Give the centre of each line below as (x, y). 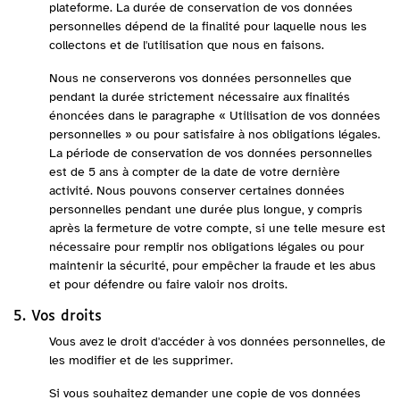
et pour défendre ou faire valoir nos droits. (168, 284)
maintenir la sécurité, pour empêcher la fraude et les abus (212, 266)
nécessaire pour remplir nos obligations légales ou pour (207, 247)
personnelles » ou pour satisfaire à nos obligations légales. (215, 134)
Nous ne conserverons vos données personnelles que (200, 78)
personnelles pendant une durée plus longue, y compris (206, 209)
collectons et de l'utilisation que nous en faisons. (187, 45)
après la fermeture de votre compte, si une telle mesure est (217, 228)
